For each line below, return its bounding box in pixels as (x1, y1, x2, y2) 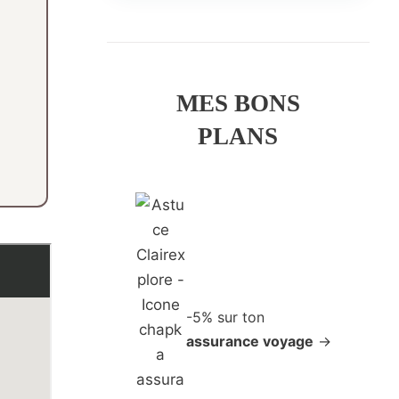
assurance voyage (186, 332, 314, 351)
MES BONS (175, 90, 300, 118)
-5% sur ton (186, 308, 265, 327)
